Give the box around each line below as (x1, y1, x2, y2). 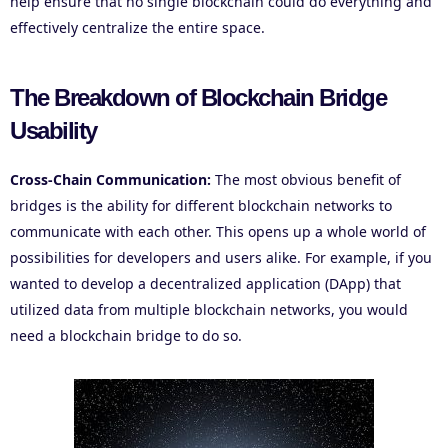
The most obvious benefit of (211, 170, 401, 190)
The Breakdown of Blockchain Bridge (10, 84, 386, 112)
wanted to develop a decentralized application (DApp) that (10, 274, 401, 294)
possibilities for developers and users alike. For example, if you (10, 248, 432, 268)
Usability (10, 117, 97, 145)
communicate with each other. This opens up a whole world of (10, 222, 426, 242)
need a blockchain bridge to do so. (10, 326, 242, 346)
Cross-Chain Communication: (10, 170, 211, 190)
